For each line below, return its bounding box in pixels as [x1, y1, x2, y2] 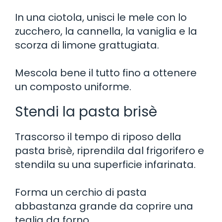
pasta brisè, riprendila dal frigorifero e [15, 143, 204, 158]
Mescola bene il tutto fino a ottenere [15, 65, 197, 80]
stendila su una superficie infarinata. [15, 157, 196, 171]
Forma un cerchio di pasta [15, 185, 147, 199]
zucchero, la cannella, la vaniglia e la [15, 24, 197, 38]
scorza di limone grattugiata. [15, 38, 159, 52]
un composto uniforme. [15, 79, 131, 94]
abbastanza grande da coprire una [15, 199, 193, 213]
